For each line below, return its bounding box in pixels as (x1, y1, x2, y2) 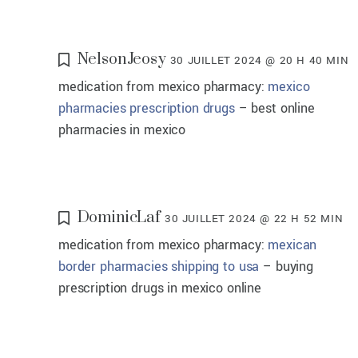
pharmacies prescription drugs (58, 98, 235, 117)
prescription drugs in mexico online (58, 278, 261, 297)
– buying (259, 257, 313, 276)
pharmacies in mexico (58, 120, 186, 139)
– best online (234, 98, 315, 117)
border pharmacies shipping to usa (58, 257, 260, 276)
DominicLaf (77, 207, 161, 228)
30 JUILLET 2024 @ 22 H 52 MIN (164, 210, 344, 226)
